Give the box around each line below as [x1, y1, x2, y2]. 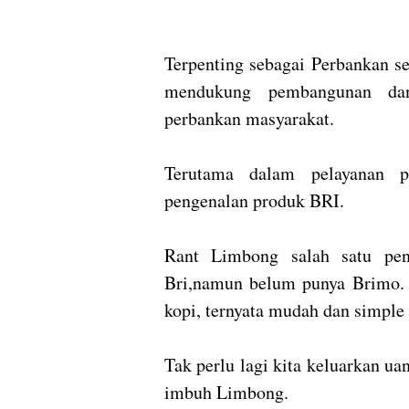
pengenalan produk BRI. [164, 188, 351, 213]
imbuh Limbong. [164, 380, 288, 404]
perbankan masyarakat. [164, 106, 334, 131]
